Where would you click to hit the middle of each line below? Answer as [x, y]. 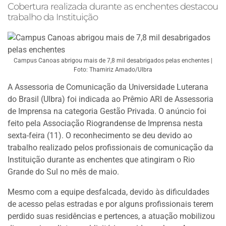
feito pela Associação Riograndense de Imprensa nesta [105, 123]
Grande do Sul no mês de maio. [63, 172]
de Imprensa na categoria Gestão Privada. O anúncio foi [107, 111]
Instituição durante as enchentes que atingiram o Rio [101, 160]
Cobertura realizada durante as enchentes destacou [113, 7]
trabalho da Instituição [53, 17]
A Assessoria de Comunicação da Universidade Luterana [108, 87]
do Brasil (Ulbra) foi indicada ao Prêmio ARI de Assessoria [110, 99]
